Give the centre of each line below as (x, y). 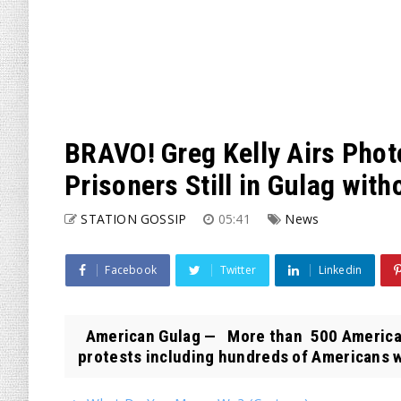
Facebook (131, 270)
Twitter (238, 270)
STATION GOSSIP (134, 219)
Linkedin (340, 270)
